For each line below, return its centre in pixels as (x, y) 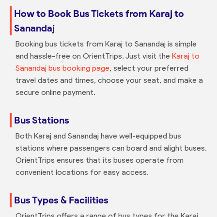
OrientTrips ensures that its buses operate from (99, 160)
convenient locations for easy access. (82, 172)
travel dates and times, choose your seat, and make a (109, 80)
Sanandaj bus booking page (62, 68)
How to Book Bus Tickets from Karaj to (99, 13)
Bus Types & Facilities (61, 200)
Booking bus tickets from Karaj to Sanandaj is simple (106, 44)
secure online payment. (55, 92)
